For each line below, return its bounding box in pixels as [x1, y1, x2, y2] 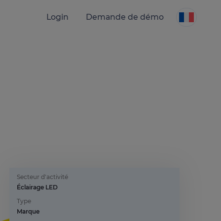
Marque [17, 207, 40, 215]
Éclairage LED [17, 183, 58, 191]
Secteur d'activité [17, 173, 69, 181]
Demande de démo [86, 12, 164, 22]
